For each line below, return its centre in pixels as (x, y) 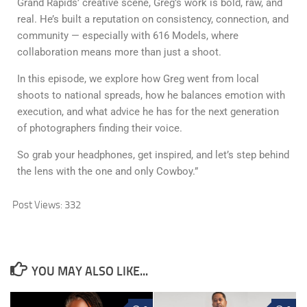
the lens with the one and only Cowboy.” (108, 171)
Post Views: (37, 205)
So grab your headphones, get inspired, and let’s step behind (153, 155)
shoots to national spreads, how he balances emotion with (151, 95)
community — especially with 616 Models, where (128, 36)
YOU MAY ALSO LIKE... (89, 271)
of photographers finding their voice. (100, 128)
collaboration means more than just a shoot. (119, 52)
